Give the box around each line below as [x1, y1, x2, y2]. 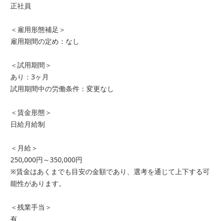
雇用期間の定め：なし [10, 37, 79, 46]
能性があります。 [10, 179, 66, 188]
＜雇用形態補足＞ [10, 25, 66, 35]
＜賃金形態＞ [10, 108, 52, 117]
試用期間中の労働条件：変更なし [10, 84, 114, 94]
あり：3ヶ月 [10, 72, 49, 82]
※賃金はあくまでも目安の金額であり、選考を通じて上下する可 [10, 167, 210, 177]
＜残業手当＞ [10, 202, 52, 212]
